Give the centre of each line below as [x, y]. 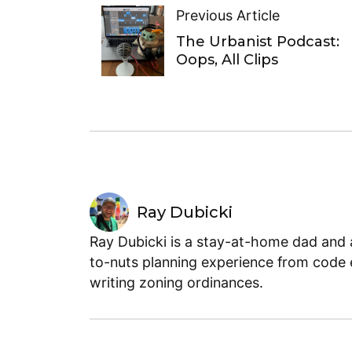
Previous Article [227, 16]
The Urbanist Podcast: [257, 42]
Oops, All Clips [227, 60]
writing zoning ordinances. [176, 282]
